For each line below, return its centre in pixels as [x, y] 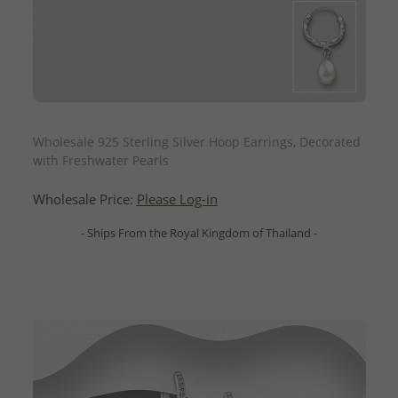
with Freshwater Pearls [100, 161]
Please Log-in [177, 200]
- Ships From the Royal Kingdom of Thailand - [199, 233]
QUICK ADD [199, 118]
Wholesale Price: [84, 200]
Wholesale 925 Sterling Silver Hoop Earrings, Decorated [196, 142]
